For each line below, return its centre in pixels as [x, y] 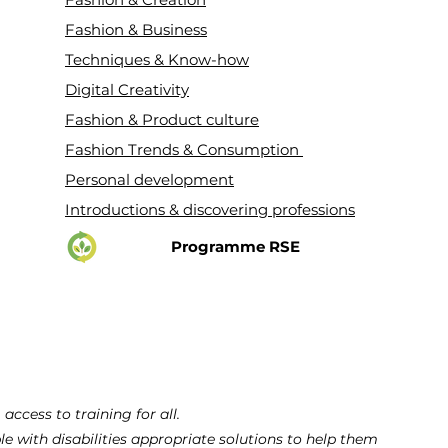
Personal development [150, 179]
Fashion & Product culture [162, 119]
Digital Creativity [127, 89]
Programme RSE [236, 246]
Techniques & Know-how [157, 59]
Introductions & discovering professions [210, 209]
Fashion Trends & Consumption [184, 149]
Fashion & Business [136, 29]
